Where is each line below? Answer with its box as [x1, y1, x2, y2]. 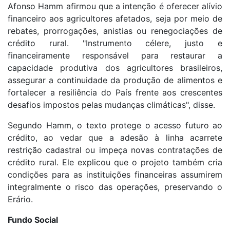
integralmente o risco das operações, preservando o [8, 182, 222, 193]
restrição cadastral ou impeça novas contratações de [8, 145, 222, 156]
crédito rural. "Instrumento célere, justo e [8, 38, 222, 49]
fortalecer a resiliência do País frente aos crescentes [8, 87, 222, 98]
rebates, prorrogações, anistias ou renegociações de [8, 26, 222, 36]
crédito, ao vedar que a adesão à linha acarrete [8, 132, 222, 143]
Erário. [8, 194, 33, 205]
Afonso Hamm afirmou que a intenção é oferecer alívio [8, 1, 222, 12]
